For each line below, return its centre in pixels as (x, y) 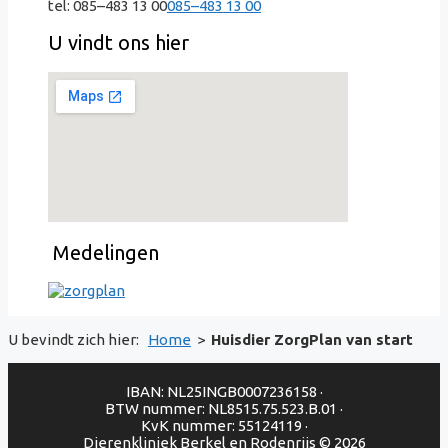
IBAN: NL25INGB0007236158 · (224, 391)
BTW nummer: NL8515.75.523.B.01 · (224, 408)
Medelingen (103, 253)
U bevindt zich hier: (78, 339)
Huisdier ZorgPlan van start (312, 339)
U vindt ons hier (118, 43)
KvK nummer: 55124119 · (224, 425)
